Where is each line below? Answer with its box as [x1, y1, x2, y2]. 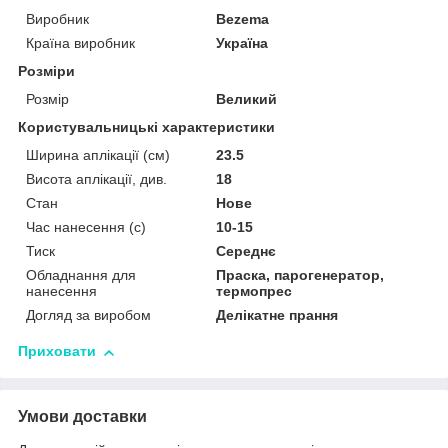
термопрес [216, 283, 293, 300]
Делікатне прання [216, 307, 339, 324]
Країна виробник [26, 35, 135, 52]
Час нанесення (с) [26, 219, 146, 236]
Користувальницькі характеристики [18, 119, 275, 136]
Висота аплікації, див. [26, 171, 167, 188]
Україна [216, 35, 269, 52]
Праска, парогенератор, [216, 267, 385, 284]
